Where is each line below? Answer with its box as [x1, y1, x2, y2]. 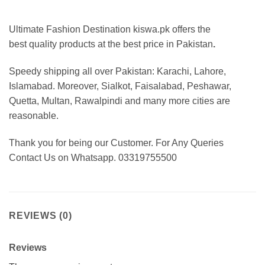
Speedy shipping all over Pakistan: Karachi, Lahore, [9, 66, 226, 77]
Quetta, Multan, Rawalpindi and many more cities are [9, 96, 230, 106]
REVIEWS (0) [9, 210, 72, 221]
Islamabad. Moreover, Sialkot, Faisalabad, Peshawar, [9, 81, 231, 92]
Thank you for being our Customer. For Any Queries [9, 138, 224, 148]
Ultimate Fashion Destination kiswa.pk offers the [9, 24, 211, 35]
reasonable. [9, 111, 59, 121]
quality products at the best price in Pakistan [29, 39, 213, 50]
